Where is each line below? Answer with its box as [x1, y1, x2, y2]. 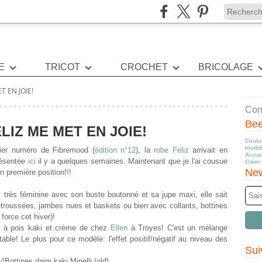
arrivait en [192, 146, 228, 154]
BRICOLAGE [198, 62, 254, 72]
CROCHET [120, 62, 168, 72]
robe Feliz [154, 146, 193, 154]
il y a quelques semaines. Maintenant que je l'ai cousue [35, 157, 228, 166]
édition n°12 [94, 146, 136, 154]
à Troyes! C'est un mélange [127, 223, 227, 232]
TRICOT [44, 62, 80, 72]
